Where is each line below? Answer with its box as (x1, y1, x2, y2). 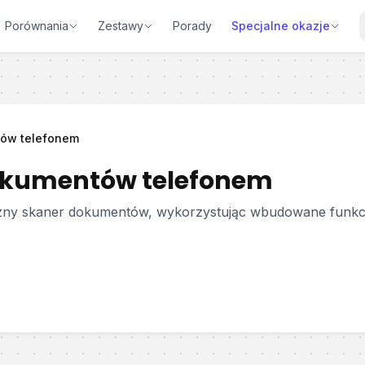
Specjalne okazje (231, 19, 330, 33)
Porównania (4, 19, 68, 33)
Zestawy (97, 19, 143, 33)
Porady (172, 19, 212, 33)
